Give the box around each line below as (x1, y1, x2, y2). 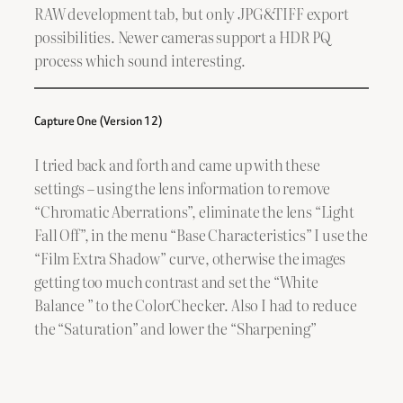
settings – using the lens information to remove (34, 176, 331, 199)
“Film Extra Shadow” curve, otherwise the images (34, 246, 346, 269)
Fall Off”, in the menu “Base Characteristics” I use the (34, 223, 368, 246)
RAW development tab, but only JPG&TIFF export (34, 3, 349, 25)
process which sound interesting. (34, 49, 246, 72)
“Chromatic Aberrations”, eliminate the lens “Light (34, 200, 354, 222)
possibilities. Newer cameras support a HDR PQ (34, 26, 331, 49)
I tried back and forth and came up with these (34, 153, 320, 175)
